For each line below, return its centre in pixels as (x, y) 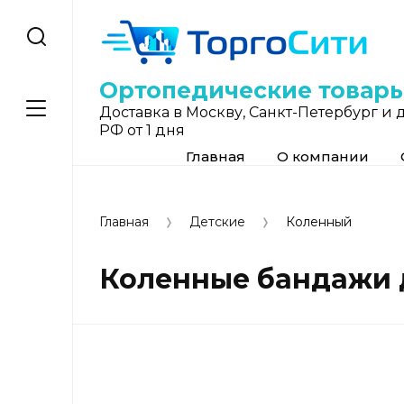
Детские (217, 222)
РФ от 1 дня (142, 130)
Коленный (319, 222)
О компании (323, 156)
